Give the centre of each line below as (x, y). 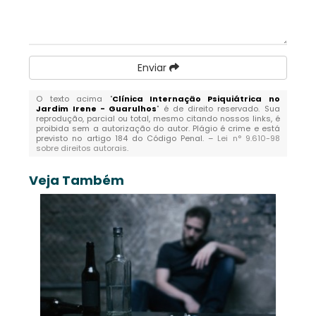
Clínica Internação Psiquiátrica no (196, 99)
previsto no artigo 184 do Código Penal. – (127, 138)
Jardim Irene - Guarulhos (97, 109)
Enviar (153, 68)
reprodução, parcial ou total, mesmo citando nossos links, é (158, 119)
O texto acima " (74, 99)
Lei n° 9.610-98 (249, 138)
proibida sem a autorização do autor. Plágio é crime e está (158, 128)
